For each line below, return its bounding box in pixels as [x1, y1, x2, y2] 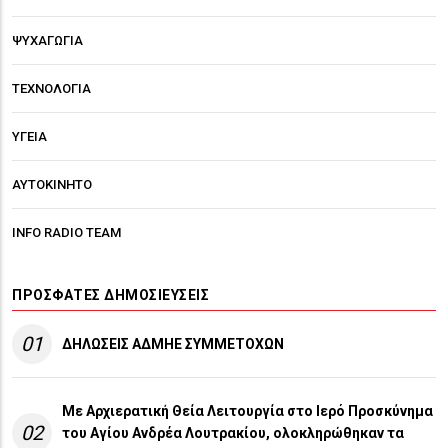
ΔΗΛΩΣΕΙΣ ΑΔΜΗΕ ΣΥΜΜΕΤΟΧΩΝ [62, 335, 284, 352]
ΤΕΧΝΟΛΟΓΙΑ [12, 80, 91, 96]
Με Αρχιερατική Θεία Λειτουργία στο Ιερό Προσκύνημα [62, 402, 433, 419]
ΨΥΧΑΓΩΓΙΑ [12, 32, 83, 48]
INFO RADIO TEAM [12, 224, 121, 240]
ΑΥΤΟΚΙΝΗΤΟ [12, 176, 92, 192]
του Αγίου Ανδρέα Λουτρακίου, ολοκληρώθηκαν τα [62, 424, 404, 441]
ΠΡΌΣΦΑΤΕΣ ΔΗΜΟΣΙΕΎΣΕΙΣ [12, 286, 209, 303]
